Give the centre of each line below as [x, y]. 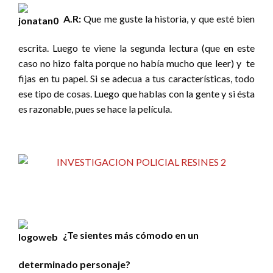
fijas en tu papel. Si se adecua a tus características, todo [136, 79]
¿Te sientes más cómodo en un [130, 235]
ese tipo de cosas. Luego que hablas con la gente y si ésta [136, 94]
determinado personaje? [74, 264]
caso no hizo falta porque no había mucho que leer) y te [136, 63]
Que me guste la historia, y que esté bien [168, 19]
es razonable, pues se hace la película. [95, 109]
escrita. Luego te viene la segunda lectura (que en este [136, 48]
